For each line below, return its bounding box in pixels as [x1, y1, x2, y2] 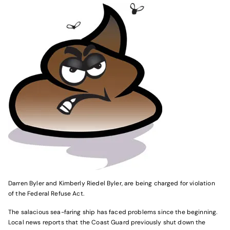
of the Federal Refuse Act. [8, 189, 84, 198]
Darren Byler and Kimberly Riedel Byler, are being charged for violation [8, 179, 215, 187]
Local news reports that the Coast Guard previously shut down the [8, 218, 206, 226]
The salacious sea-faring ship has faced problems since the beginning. [8, 208, 219, 216]
